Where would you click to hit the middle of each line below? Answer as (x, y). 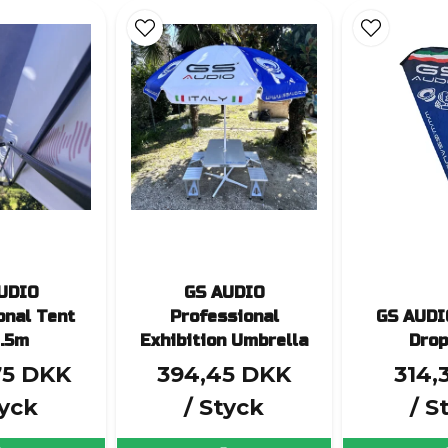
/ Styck (224, 407)
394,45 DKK (224, 374)
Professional (224, 316)
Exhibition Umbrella (224, 340)
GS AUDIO (224, 292)
